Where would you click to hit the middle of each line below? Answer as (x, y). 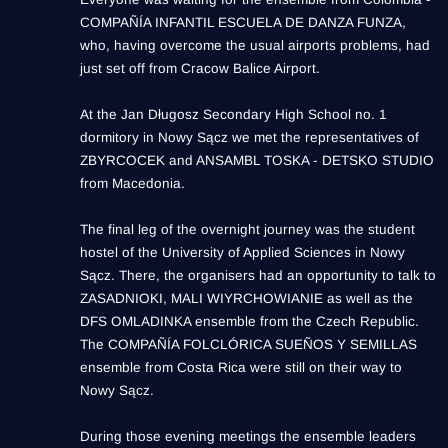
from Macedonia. (132, 184)
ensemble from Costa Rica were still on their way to (241, 368)
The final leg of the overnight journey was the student (247, 230)
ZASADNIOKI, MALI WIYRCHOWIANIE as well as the (246, 299)
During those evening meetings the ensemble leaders (248, 437)
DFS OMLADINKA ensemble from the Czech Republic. (249, 322)
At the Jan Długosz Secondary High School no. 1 (233, 115)
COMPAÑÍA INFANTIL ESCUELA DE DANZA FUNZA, (243, 23)
